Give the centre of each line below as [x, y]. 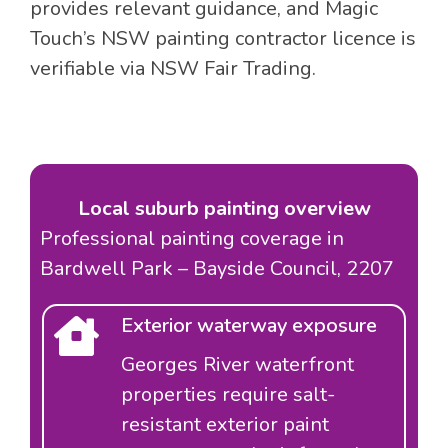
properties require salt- [228, 395]
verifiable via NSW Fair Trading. [173, 69]
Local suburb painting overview [224, 209]
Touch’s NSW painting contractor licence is [223, 39]
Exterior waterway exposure [249, 326]
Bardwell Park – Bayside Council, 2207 [217, 269]
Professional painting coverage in [192, 239]
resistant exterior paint [225, 425]
